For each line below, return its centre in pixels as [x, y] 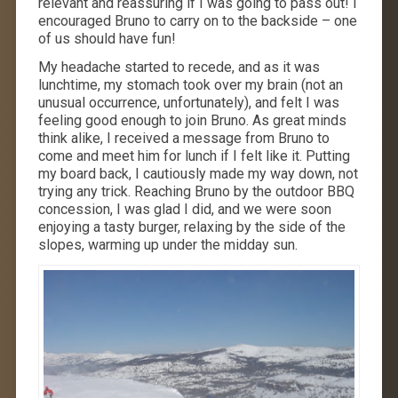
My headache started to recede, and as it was [179, 67]
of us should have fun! [107, 38]
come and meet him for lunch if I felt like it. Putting [194, 155]
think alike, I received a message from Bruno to [183, 138]
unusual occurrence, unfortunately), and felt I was [188, 102]
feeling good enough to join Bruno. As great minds [192, 120]
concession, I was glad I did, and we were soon [184, 209]
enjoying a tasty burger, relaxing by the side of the [191, 227]
